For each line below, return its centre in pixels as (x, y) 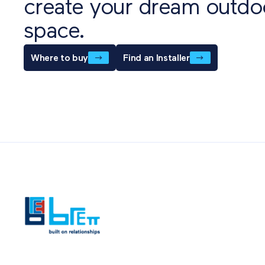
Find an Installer (156, 59)
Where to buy (60, 59)
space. (54, 33)
